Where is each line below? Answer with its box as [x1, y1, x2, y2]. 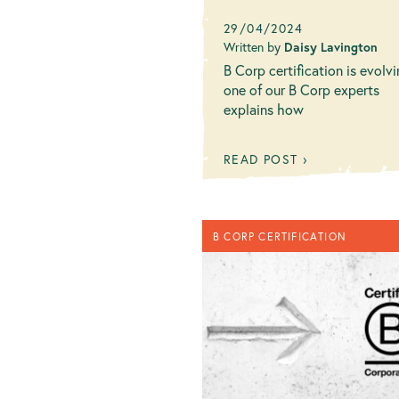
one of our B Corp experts [224, 80, 379, 100]
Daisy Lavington [284, 38, 378, 56]
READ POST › [224, 151, 308, 168]
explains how [224, 100, 304, 119]
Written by [224, 38, 284, 56]
